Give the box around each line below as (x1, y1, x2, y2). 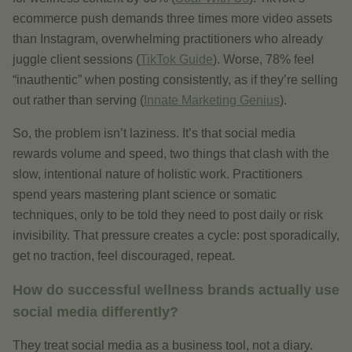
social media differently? (13, 304, 178, 320)
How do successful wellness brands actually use (13, 282, 339, 298)
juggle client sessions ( (13, 53, 140, 66)
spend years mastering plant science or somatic (13, 188, 277, 201)
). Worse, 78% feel (213, 53, 314, 66)
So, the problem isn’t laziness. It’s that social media (13, 126, 295, 140)
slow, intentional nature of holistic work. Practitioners (13, 167, 302, 181)
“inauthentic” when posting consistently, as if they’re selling (13, 73, 338, 86)
